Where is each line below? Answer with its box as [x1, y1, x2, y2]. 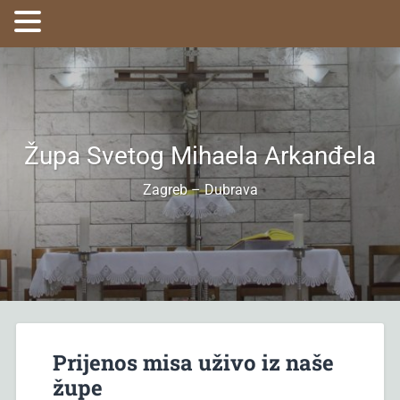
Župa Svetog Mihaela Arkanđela [24, 140, 376, 171]
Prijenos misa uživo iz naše [53, 348, 335, 377]
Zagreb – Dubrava [142, 180, 258, 198]
